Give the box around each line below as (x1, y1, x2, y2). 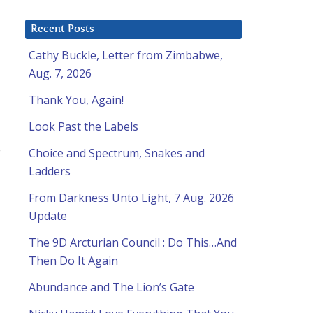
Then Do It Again (29, 253, 118, 269)
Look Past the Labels (29, 119, 138, 135)
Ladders (29, 163, 71, 180)
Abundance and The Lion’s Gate (29, 279, 194, 296)
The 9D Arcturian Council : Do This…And (29, 235, 237, 251)
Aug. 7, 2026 (29, 66, 92, 82)
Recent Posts (31, 24, 94, 35)
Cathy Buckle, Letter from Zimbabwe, (29, 48, 223, 64)
